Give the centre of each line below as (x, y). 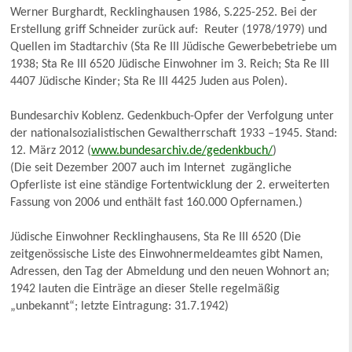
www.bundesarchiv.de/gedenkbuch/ (182, 151)
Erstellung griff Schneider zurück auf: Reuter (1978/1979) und (169, 30)
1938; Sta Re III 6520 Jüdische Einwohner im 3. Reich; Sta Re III (170, 65)
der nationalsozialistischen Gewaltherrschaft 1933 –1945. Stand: (174, 134)
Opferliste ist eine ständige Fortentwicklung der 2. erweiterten (170, 186)
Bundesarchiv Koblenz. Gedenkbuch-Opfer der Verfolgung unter (172, 117)
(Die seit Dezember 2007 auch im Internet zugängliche (151, 169)
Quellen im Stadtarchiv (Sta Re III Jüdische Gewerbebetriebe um (174, 48)
